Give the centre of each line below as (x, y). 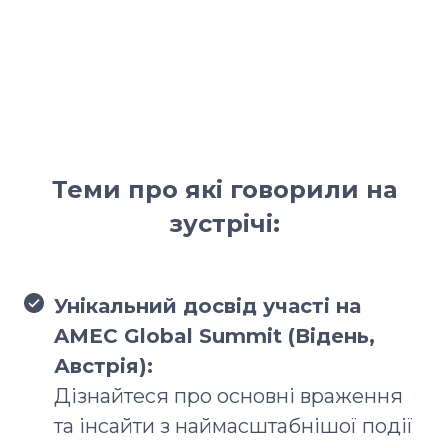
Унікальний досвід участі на (207, 305)
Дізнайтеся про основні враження (228, 395)
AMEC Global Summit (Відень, (214, 335)
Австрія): (103, 365)
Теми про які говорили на (224, 189)
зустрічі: (224, 223)
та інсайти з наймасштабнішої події (233, 425)
